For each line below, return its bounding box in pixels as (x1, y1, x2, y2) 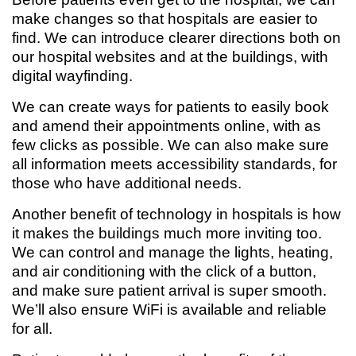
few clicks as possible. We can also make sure (12, 137, 329, 153)
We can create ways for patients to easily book (12, 99, 329, 115)
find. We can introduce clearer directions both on (12, 29, 341, 46)
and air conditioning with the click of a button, (12, 263, 316, 280)
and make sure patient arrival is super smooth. (12, 282, 327, 299)
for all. (12, 320, 52, 337)
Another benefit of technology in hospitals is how (12, 206, 341, 222)
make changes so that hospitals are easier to (12, 10, 318, 27)
